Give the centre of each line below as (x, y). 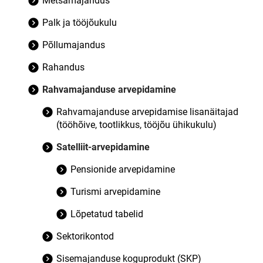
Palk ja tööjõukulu (80, 23)
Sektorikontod (85, 236)
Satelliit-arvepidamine (103, 147)
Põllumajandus (74, 45)
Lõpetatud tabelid (107, 214)
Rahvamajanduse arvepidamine (109, 90)
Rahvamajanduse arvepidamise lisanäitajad (147, 112)
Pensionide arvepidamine (123, 169)
